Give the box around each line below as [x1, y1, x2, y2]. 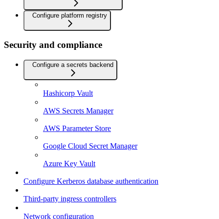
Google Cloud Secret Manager [43, 142, 137, 151]
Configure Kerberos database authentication [23, 177, 158, 186]
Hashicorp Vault [43, 89, 93, 98]
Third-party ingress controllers [23, 195, 116, 203]
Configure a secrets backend [32, 61, 113, 69]
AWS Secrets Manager [43, 107, 113, 115]
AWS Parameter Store [43, 124, 111, 133]
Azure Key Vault [43, 159, 95, 168]
